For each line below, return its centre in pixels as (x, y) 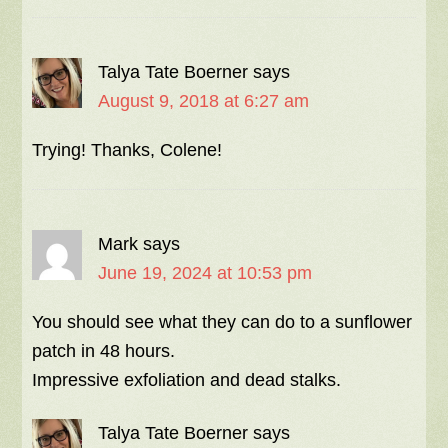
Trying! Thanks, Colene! (127, 150)
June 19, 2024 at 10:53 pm (205, 273)
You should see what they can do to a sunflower (222, 322)
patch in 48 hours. (104, 351)
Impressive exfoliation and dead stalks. (187, 380)
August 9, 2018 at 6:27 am (204, 101)
